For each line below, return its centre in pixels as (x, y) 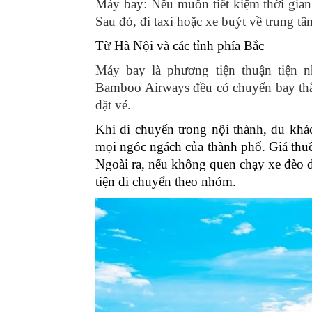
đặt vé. (113, 104)
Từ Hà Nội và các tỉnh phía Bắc (180, 45)
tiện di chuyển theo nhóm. (166, 181)
